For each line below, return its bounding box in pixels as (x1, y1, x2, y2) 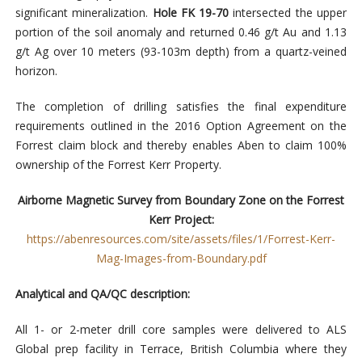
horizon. (15, 63, 57, 79)
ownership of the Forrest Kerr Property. (15, 157, 247, 173)
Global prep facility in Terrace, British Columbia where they (15, 341, 347, 357)
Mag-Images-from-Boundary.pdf (95, 250, 267, 267)
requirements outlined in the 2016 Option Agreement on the (15, 118, 347, 134)
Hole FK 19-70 (152, 5, 229, 21)
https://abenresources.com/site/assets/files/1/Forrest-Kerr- (27, 231, 335, 247)
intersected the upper (229, 5, 347, 21)
